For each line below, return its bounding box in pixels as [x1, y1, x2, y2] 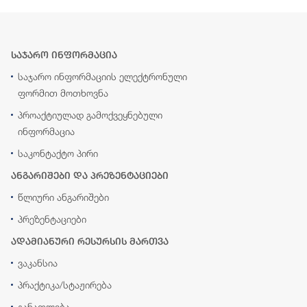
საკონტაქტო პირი [18, 147, 98, 159]
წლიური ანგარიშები [18, 191, 109, 203]
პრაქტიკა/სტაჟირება [18, 279, 112, 291]
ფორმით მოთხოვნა [18, 87, 108, 99]
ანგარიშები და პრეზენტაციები [11, 170, 169, 181]
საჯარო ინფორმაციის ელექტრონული [18, 71, 187, 82]
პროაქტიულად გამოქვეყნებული [18, 109, 162, 121]
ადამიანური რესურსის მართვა [11, 236, 169, 247]
